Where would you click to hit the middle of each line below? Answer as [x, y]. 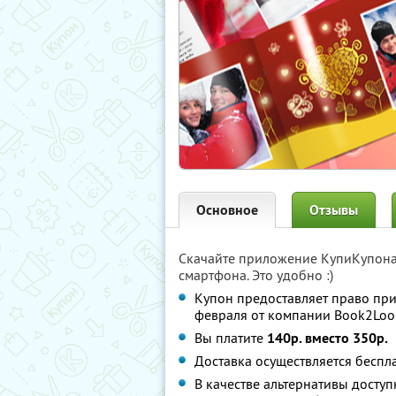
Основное [227, 210]
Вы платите [231, 338]
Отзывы [334, 210]
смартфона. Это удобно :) [256, 275]
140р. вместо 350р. [327, 338]
